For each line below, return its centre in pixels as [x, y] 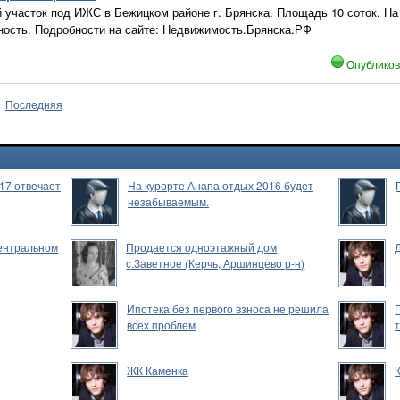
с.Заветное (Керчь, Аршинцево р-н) [216, 263]
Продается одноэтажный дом [202, 247]
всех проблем [162, 325]
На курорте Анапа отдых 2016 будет [221, 185]
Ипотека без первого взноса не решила [228, 308]
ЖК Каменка [158, 370]
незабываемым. [168, 201]
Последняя [34, 104]
